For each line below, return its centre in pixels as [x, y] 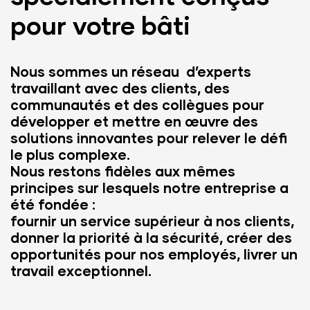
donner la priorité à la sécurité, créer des [151, 238]
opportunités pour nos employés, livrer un [154, 254]
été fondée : [53, 204]
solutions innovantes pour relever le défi [149, 138]
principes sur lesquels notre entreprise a [149, 188]
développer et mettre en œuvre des [134, 121]
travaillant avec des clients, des [120, 88]
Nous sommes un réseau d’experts [131, 72]
